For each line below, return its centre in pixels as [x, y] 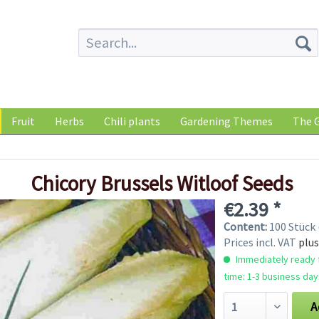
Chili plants [132, 121]
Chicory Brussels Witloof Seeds [162, 183]
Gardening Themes [226, 121]
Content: [246, 226]
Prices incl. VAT [261, 242]
